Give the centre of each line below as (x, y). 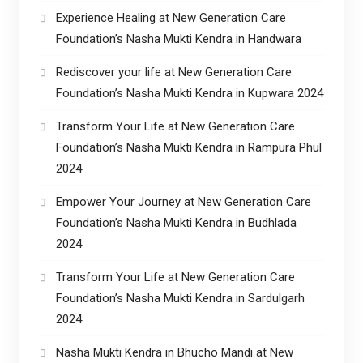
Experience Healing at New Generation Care (171, 17)
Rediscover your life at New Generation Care (173, 72)
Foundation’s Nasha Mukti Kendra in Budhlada (176, 222)
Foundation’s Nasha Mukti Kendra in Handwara (178, 38)
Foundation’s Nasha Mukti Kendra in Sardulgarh (180, 298)
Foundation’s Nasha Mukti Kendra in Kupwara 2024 (189, 93)
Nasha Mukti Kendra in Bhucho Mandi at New (174, 352)
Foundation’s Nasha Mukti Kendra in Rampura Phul (188, 147)
